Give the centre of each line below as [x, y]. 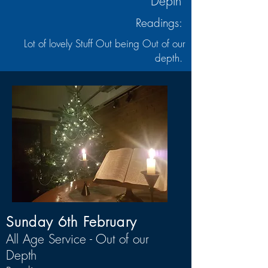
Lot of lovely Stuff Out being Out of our [105, 43]
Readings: [161, 23]
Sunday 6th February [74, 222]
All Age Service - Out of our [77, 239]
